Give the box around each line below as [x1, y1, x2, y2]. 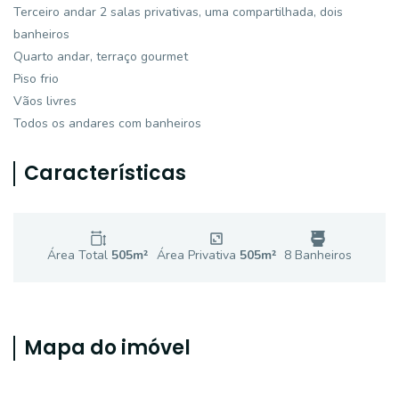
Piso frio [13, 70, 59, 87]
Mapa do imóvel [24, 334, 191, 362]
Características [24, 159, 186, 187]
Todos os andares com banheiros [13, 115, 201, 132]
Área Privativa [156, 247, 240, 264]
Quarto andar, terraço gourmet [13, 48, 188, 65]
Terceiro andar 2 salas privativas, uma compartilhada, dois [13, 4, 343, 20]
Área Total [47, 247, 112, 264]
